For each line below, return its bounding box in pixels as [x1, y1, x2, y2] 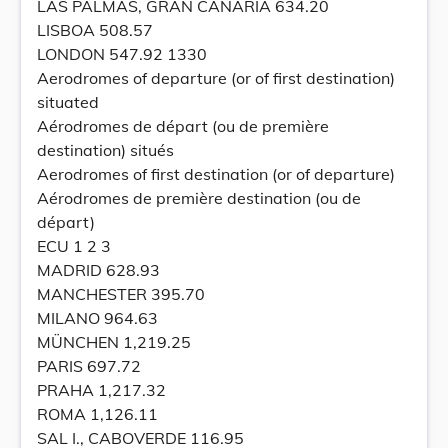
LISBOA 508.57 [37, 20, 153, 40]
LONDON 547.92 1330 [37, 44, 207, 64]
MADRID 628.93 [37, 260, 160, 280]
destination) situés [37, 140, 174, 160]
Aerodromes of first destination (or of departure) [37, 164, 395, 184]
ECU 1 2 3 [37, 236, 111, 256]
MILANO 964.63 [37, 308, 158, 328]
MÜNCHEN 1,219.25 [37, 332, 191, 352]
